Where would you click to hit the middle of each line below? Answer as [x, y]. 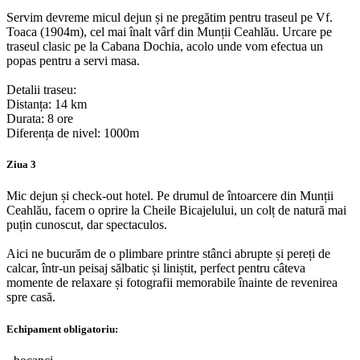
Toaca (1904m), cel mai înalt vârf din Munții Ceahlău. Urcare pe [169, 32]
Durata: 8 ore [40, 119]
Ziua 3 [21, 165]
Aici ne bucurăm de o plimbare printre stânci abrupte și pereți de [168, 254]
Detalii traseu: [41, 90]
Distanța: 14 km [47, 104]
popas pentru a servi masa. [73, 61]
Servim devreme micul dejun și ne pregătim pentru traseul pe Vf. [170, 18]
